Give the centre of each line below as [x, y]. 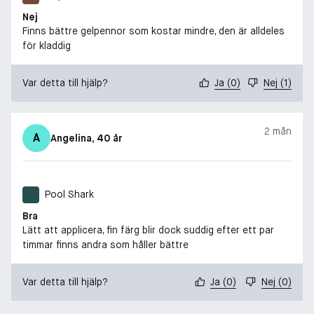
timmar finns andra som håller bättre [105, 244]
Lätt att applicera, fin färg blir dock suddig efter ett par [148, 230]
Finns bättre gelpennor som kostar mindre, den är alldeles [153, 30]
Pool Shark [69, 194]
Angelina [71, 138]
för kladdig [47, 45]
